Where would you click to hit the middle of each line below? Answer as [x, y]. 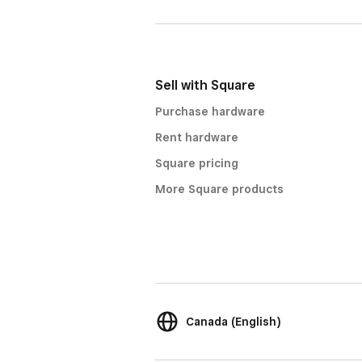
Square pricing [197, 163]
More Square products [219, 189]
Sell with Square [205, 85]
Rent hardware [197, 137]
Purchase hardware [210, 112]
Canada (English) [234, 322]
